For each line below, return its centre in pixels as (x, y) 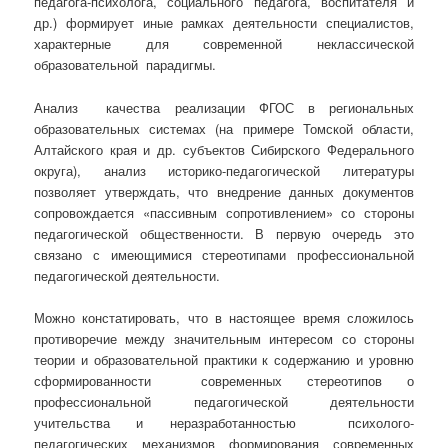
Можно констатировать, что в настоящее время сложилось (224, 317)
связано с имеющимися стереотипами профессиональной (224, 254)
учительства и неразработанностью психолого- (224, 422)
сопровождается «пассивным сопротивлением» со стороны (224, 212)
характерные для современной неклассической (224, 44)
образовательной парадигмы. (125, 65)
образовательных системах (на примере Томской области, (224, 128)
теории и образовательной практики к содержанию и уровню (224, 359)
